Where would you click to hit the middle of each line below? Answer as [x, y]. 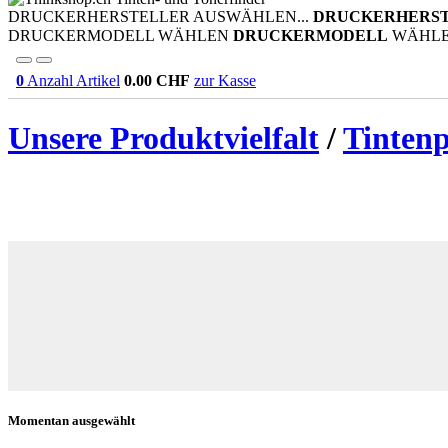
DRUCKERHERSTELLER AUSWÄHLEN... [158, 16]
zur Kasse [225, 80]
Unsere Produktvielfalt [163, 138]
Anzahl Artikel [72, 80]
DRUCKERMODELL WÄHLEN [118, 35]
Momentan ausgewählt [71, 421]
